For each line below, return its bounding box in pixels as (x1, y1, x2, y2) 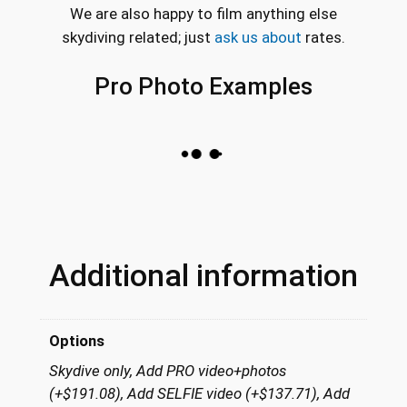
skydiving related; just (62, 28, 214, 47)
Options (49, 331, 105, 350)
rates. (302, 28, 345, 47)
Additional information (49, 257, 358, 294)
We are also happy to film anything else (70, 5, 337, 24)
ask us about (214, 28, 302, 47)
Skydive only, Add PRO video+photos (49, 362, 287, 381)
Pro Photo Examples (94, 73, 313, 101)
